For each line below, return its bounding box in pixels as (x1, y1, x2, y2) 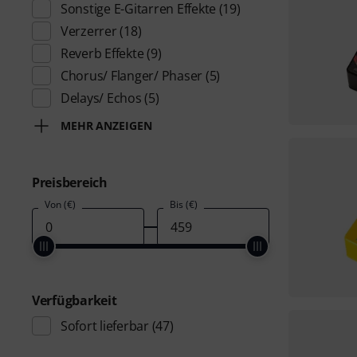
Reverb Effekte (61, 45, 144, 62)
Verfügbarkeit (32, 292, 117, 309)
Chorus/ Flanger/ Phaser (61, 67, 203, 84)
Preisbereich (32, 174, 108, 191)
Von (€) (45, 198, 76, 211)
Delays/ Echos (61, 89, 142, 107)
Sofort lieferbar (61, 317, 149, 335)
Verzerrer (61, 22, 117, 40)
